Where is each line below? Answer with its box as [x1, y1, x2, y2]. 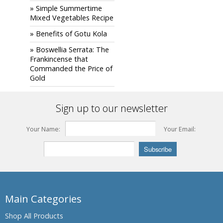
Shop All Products [5, 211, 63, 221]
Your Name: [26, 125, 60, 133]
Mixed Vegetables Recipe [30, 13, 113, 22]
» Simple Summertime [30, 3, 102, 13]
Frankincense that [30, 54, 88, 64]
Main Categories [5, 192, 82, 206]
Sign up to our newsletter [55, 102, 168, 115]
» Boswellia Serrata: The [30, 45, 109, 54]
